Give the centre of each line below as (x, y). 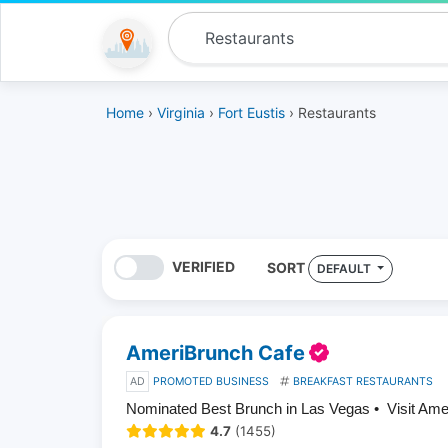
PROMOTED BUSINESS (211, 381)
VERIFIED (203, 266)
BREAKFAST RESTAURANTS (363, 381)
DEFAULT (345, 268)
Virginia (181, 112)
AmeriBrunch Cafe (215, 352)
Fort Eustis (251, 112)
